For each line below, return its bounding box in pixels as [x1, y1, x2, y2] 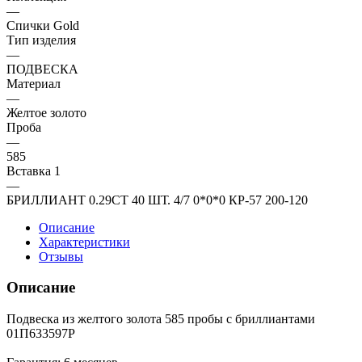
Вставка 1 [6, 163, 61, 178]
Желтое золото [6, 105, 86, 120]
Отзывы [39, 249, 83, 263]
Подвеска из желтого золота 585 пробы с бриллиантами [6, 312, 315, 326]
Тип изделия [6, 32, 76, 47]
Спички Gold [6, 18, 79, 32]
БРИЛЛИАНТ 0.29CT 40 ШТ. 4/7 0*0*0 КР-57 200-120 [6, 192, 308, 207]
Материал [6, 76, 61, 90]
